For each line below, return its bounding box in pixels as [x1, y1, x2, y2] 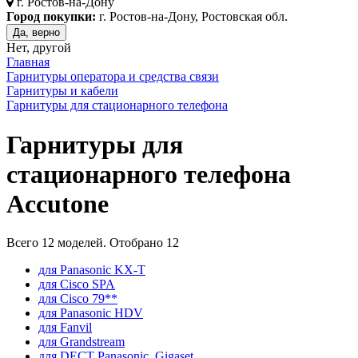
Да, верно [13, 26, 60, 39]
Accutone [6, 189, 109, 218]
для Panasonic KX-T [38, 263, 145, 277]
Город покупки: [6, 10, 96, 24]
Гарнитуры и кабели [6, 84, 118, 98]
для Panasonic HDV [38, 306, 143, 320]
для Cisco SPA [38, 277, 115, 292]
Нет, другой [6, 41, 71, 55]
